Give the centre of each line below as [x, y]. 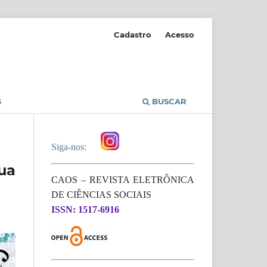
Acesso [180, 34]
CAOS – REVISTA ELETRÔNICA [123, 179]
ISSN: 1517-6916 [85, 209]
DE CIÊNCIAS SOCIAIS [102, 194]
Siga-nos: [71, 147]
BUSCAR [168, 101]
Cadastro [133, 34]
